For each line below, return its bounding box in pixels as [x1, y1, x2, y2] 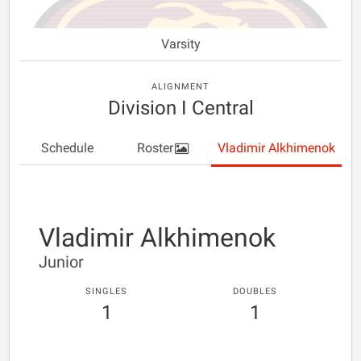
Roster [136, 140, 173, 156]
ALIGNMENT [151, 81, 210, 92]
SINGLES [85, 286, 127, 297]
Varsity [160, 36, 201, 52]
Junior [39, 252, 84, 272]
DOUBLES [232, 286, 277, 297]
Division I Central [107, 97, 254, 119]
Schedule [41, 140, 93, 156]
